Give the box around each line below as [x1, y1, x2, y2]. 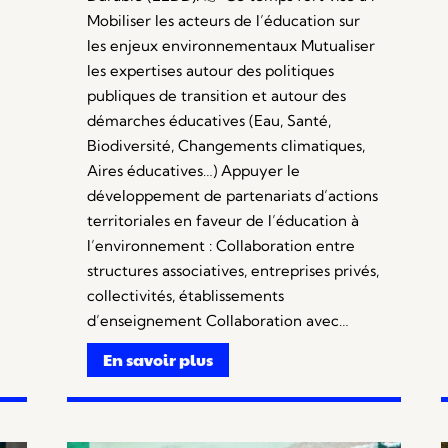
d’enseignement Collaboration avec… [87, 311, 350, 331]
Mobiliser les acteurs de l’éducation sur [87, 11, 361, 31]
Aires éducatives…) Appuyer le [87, 161, 301, 181]
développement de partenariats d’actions [87, 186, 379, 206]
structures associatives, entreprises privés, [87, 261, 380, 281]
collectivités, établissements [87, 286, 285, 306]
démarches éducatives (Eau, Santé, [87, 111, 332, 131]
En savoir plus [103, 348, 214, 372]
